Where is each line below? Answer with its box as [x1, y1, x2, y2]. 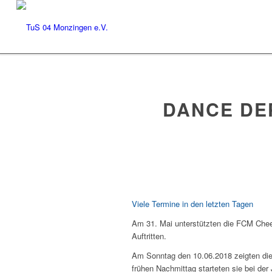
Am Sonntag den [132, 250, 193, 262]
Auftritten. [132, 230, 166, 242]
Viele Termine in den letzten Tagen [132, 198, 253, 210]
